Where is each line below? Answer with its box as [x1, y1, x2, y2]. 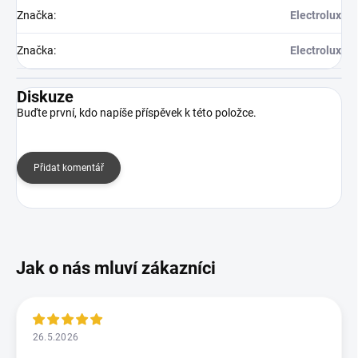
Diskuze [17, 87, 74, 107]
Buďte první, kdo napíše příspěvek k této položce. [17, 106, 257, 120]
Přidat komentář [34, 162, 104, 174]
